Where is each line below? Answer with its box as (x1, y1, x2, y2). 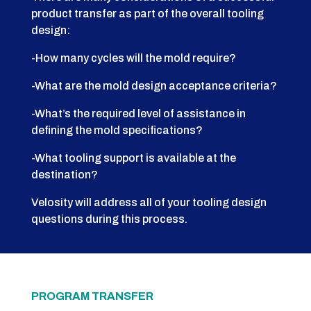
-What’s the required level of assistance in (31, 108, 246, 120)
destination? (31, 169, 98, 181)
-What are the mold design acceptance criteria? (31, 80, 277, 92)
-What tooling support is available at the (31, 152, 236, 165)
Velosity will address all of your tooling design (31, 196, 267, 209)
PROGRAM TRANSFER (31, 290, 153, 303)
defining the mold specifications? (31, 124, 203, 137)
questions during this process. (31, 213, 187, 226)
